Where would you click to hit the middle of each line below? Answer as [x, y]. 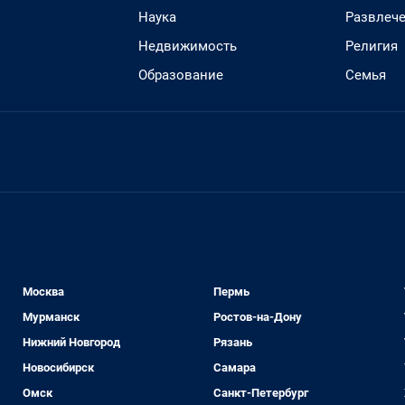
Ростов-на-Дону [257, 317]
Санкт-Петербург [260, 393]
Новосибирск [59, 367]
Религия [372, 46]
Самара [234, 367]
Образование [181, 75]
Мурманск [52, 317]
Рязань [232, 342]
